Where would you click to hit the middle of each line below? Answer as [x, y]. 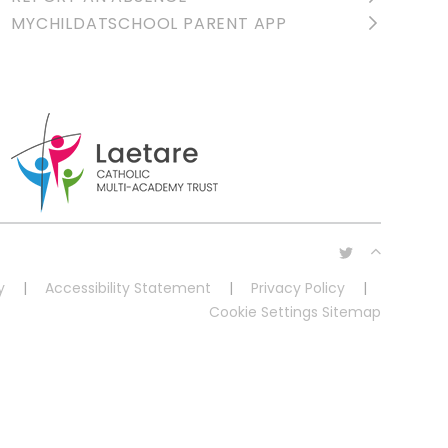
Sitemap [351, 311]
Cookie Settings [263, 311]
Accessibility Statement [127, 287]
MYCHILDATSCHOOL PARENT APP [149, 23]
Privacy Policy [297, 287]
